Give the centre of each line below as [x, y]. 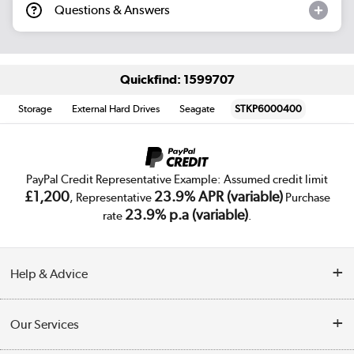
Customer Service [52, 316]
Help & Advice [49, 273]
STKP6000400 [269, 108]
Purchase [306, 198]
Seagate [198, 108]
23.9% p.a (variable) [186, 215]
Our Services [45, 324]
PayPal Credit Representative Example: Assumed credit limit [177, 180]
